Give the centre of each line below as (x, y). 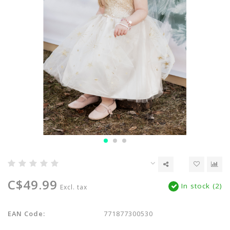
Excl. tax (74, 187)
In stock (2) (200, 186)
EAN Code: (26, 214)
